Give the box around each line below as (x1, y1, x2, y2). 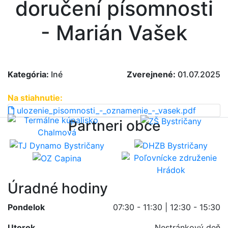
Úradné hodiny (8, 179, 108, 197)
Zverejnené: (127, 69, 176, 80)
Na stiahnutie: (8, 93, 63, 103)
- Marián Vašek (41, 20, 187, 46)
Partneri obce (68, 117, 160, 135)
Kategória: (8, 69, 49, 80)
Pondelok (8, 202, 45, 212)
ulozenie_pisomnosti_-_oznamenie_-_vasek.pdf (14, 105, 196, 116)
